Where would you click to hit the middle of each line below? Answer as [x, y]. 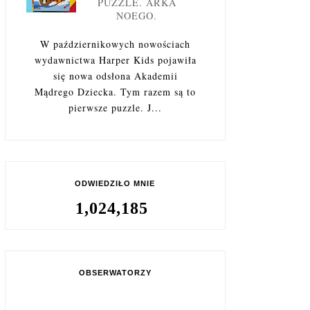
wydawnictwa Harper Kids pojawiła [115, 60]
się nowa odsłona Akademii [115, 75]
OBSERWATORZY [115, 272]
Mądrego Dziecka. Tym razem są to [115, 91]
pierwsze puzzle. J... [115, 107]
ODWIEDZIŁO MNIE [115, 183]
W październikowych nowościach [115, 44]
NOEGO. [137, 15]
